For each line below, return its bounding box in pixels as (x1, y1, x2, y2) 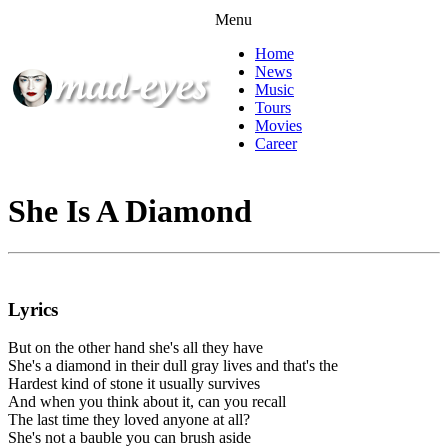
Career (255, 135, 297, 152)
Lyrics (8, 298, 58, 320)
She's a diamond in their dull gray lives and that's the (8, 357, 338, 375)
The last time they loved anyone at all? (8, 411, 250, 429)
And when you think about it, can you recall (8, 393, 286, 411)
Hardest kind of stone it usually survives (8, 375, 260, 393)
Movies (255, 117, 302, 134)
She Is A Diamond (8, 193, 252, 230)
